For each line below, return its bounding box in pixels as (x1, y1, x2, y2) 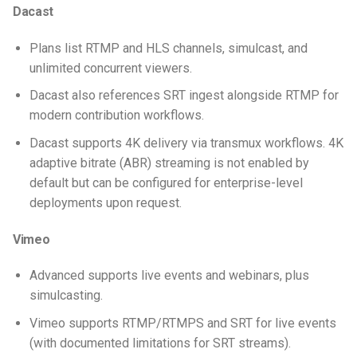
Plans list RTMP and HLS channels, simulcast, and (29, 40, 308, 56)
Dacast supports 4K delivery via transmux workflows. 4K (29, 135, 343, 151)
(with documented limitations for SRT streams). (29, 335, 294, 351)
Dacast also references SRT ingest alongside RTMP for (29, 88, 339, 104)
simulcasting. (29, 288, 106, 304)
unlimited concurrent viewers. (29, 60, 195, 76)
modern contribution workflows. (29, 108, 207, 124)
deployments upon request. (29, 194, 182, 210)
